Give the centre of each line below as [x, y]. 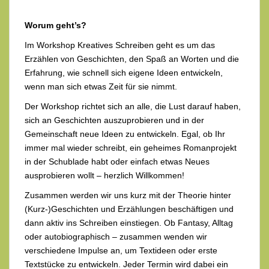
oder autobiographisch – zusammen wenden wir [116, 236]
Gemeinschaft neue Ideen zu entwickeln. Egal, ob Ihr [125, 134]
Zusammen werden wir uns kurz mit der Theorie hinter [128, 195]
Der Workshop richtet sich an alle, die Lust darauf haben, [133, 106]
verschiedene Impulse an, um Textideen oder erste [121, 250]
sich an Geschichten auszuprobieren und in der [114, 120]
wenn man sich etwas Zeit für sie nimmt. [101, 86]
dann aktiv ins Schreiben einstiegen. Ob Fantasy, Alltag [129, 222]
